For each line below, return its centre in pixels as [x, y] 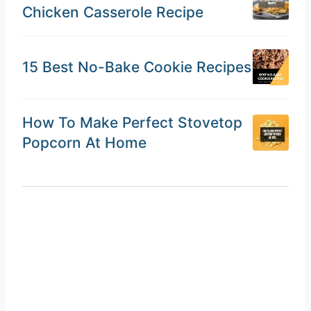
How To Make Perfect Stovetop [132, 122]
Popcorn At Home [84, 142]
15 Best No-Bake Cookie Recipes [137, 67]
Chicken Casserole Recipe [113, 12]
